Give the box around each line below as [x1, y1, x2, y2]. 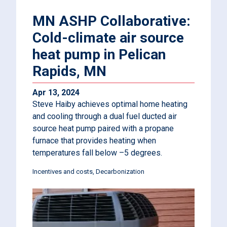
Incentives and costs [32, 168, 93, 175]
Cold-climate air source [32, 29, 184, 46]
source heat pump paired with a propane [32, 124, 174, 133]
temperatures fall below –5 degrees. [32, 148, 162, 158]
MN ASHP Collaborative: [32, 13, 191, 29]
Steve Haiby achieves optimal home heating [32, 99, 187, 109]
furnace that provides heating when [32, 136, 156, 145]
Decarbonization [96, 168, 144, 175]
